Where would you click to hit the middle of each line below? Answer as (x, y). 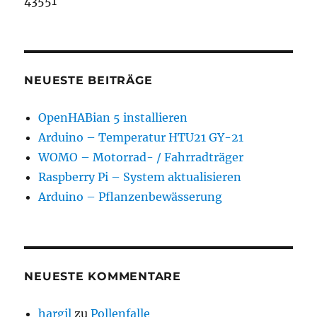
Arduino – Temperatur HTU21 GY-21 (141, 138)
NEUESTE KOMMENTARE (103, 277)
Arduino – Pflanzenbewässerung (131, 197)
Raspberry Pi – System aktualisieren (140, 177)
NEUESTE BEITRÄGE (88, 81)
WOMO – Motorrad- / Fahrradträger (141, 157)
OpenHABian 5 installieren (113, 118)
